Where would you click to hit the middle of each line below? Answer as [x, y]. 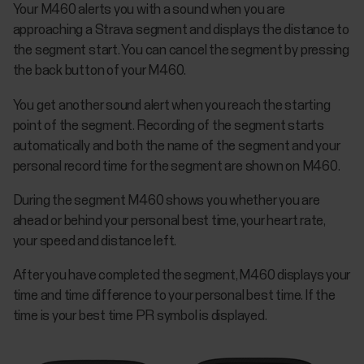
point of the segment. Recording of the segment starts [168, 126]
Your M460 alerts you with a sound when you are [149, 11]
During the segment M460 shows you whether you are [166, 201]
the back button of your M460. [100, 71]
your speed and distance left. [95, 241]
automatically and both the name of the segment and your [176, 146]
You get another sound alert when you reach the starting [171, 106]
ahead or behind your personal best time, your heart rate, [169, 221]
